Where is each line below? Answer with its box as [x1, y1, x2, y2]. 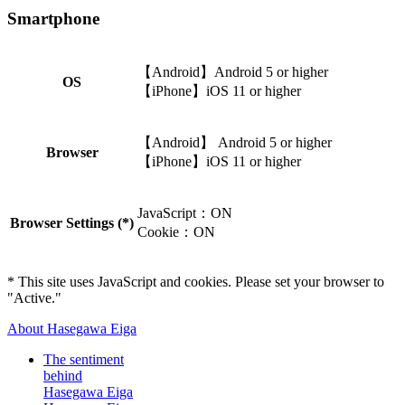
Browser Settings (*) [10, 214, 134, 231]
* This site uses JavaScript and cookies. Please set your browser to [7, 273, 384, 289]
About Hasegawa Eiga [7, 320, 137, 336]
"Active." [7, 289, 61, 306]
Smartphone [7, 9, 99, 29]
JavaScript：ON [137, 204, 232, 221]
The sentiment [43, 351, 124, 367]
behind [43, 367, 82, 383]
